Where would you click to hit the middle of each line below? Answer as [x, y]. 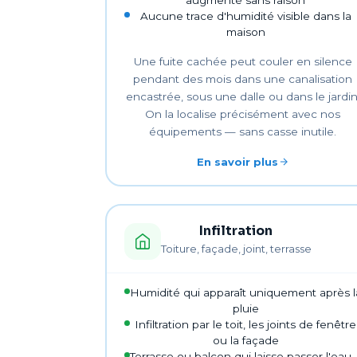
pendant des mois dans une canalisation [243, 78]
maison [245, 31]
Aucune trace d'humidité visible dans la [245, 16]
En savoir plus [237, 161]
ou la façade [245, 340]
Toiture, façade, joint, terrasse [236, 248]
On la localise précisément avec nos [243, 114]
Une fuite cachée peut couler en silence [243, 61]
